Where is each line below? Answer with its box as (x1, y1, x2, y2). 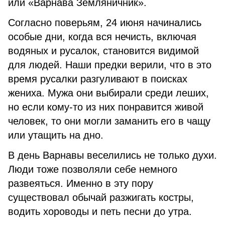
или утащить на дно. (8, 130, 103, 141)
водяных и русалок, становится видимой (8, 45, 199, 56)
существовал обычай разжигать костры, (8, 192, 194, 203)
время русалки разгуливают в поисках (8, 73, 187, 84)
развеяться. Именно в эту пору (8, 178, 153, 189)
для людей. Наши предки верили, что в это (8, 59, 211, 70)
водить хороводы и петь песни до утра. (8, 206, 192, 217)
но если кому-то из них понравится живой (8, 101, 203, 113)
